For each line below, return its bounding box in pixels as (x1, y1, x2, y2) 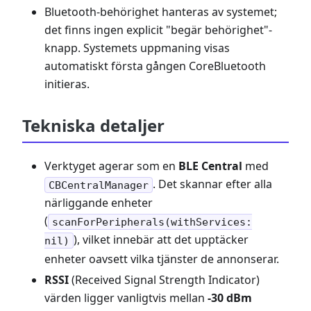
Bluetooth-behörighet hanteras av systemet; (44, 4, 277, 19)
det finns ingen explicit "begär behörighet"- (44, 22, 272, 37)
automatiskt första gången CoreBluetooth (44, 58, 266, 74)
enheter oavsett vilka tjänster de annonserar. (44, 251, 279, 267)
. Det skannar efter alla (152, 176, 272, 192)
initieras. (44, 76, 90, 92)
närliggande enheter (44, 195, 153, 211)
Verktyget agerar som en (44, 158, 178, 174)
